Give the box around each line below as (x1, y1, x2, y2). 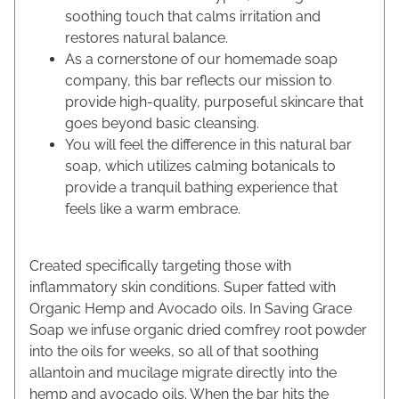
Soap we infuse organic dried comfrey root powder (29, 322, 367, 339)
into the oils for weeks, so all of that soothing (29, 343, 319, 361)
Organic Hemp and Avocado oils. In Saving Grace (29, 300, 352, 318)
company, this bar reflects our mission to (65, 72, 332, 90)
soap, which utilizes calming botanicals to (65, 158, 336, 175)
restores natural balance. (65, 29, 228, 47)
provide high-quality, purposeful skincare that (65, 94, 363, 111)
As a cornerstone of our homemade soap (65, 51, 338, 69)
